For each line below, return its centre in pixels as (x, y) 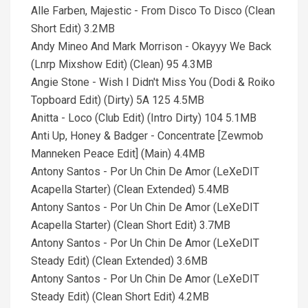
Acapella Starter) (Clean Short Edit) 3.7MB (131, 225)
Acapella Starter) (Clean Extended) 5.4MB (130, 189)
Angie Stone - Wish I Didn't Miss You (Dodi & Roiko (153, 82)
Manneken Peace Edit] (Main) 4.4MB (118, 154)
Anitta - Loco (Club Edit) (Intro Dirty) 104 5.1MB (144, 118)
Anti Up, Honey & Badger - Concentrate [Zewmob (147, 136)
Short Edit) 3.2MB (73, 29)
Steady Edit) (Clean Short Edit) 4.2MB (120, 297)
